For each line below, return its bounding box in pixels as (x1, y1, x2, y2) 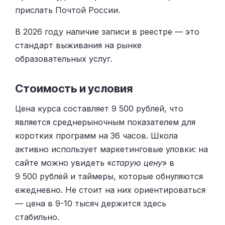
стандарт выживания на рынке (15, 40, 142, 51)
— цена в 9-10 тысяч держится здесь (15, 198, 166, 209)
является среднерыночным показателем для (15, 117, 195, 128)
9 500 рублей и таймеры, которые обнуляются (15, 171, 203, 182)
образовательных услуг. (15, 54, 113, 64)
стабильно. (15, 212, 59, 222)
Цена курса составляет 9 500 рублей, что (15, 103, 183, 114)
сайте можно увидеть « (15, 158, 111, 168)
